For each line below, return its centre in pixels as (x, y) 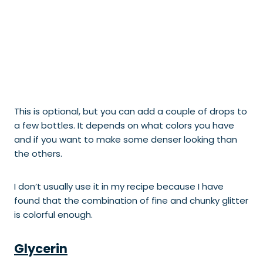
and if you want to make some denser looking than (126, 140)
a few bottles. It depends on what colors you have (124, 126)
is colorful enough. (53, 215)
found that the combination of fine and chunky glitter (131, 201)
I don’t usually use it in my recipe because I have (119, 187)
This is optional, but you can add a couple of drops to (131, 112)
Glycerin (41, 249)
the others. (39, 154)
